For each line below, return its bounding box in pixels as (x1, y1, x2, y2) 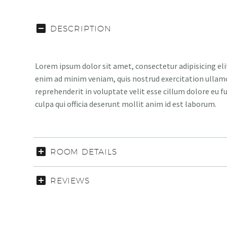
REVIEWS (50, 176, 90, 186)
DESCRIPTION (50, 24, 111, 34)
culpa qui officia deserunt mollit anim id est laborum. (35, 99, 216, 109)
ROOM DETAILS (50, 147, 118, 157)
